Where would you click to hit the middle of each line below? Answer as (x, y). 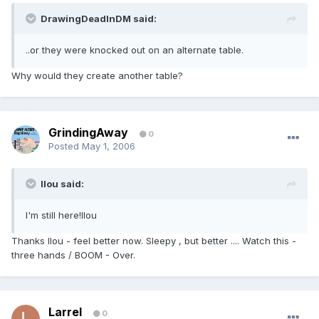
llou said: (62, 184)
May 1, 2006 (109, 146)
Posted (65, 146)
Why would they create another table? (97, 76)
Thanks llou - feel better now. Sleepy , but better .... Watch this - (154, 241)
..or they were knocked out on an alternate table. (135, 50)
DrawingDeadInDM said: (99, 19)
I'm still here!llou (61, 215)
